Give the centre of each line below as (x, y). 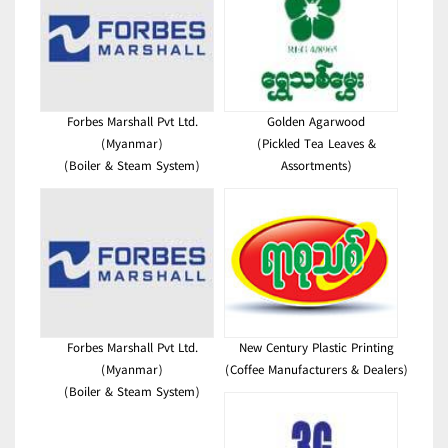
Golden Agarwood (316, 123)
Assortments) (316, 167)
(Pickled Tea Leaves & (316, 145)
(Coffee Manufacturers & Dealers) (316, 371)
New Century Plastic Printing (316, 349)
